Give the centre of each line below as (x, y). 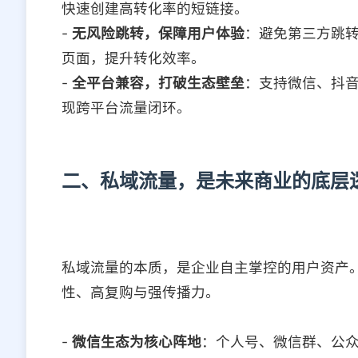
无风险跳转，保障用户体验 (158, 34)
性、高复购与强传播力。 (141, 292)
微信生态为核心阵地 (137, 342)
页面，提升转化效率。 (133, 58)
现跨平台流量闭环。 (126, 108)
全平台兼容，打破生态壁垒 (158, 83)
